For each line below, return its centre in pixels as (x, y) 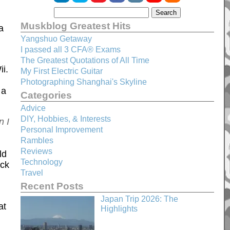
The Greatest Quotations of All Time (85, 60)
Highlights (119, 209)
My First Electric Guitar (61, 71)
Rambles (37, 140)
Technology (41, 162)
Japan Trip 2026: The (139, 199)
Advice (33, 108)
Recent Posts (52, 186)
